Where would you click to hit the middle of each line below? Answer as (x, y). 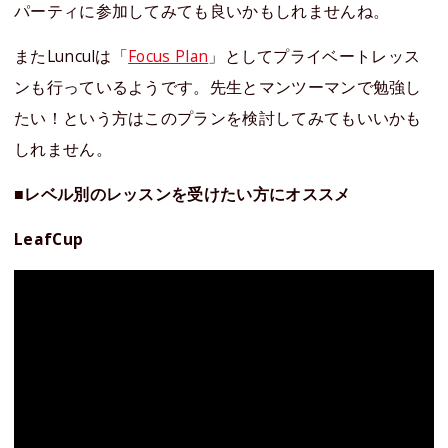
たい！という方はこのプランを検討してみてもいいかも (218, 117)
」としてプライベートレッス (314, 55)
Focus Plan (168, 55)
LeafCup (49, 238)
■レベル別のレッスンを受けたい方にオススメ (182, 193)
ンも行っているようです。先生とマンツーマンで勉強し (218, 86)
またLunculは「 (71, 55)
